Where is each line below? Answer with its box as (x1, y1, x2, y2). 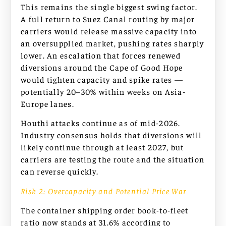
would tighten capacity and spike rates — (21, 74, 183, 84)
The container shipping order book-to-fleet (21, 205, 189, 215)
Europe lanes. (21, 98, 74, 108)
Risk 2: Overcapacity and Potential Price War (21, 185, 187, 196)
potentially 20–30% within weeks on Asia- (21, 86, 186, 96)
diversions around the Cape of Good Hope (21, 62, 183, 72)
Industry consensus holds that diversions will (21, 130, 202, 140)
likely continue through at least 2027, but (21, 142, 184, 152)
